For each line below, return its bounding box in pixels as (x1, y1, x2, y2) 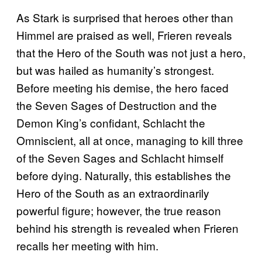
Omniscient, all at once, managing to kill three (16, 132, 243, 149)
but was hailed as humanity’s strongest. (16, 62, 214, 78)
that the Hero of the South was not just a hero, (16, 44, 246, 61)
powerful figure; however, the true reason (16, 202, 221, 219)
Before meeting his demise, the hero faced (16, 80, 229, 96)
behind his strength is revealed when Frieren (16, 220, 239, 236)
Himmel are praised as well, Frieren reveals (16, 27, 232, 43)
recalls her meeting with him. (16, 237, 158, 254)
